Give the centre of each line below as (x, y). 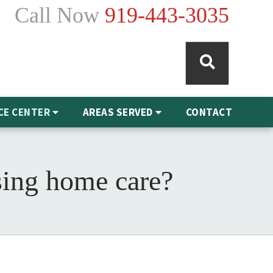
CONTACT (209, 112)
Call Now (57, 15)
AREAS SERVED (118, 112)
